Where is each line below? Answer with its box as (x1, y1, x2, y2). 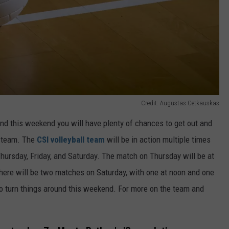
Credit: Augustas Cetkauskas (141, 99, 219, 107)
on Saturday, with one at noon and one (84, 167, 214, 178)
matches (55, 167, 84, 178)
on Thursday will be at (138, 151, 214, 162)
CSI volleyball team (37, 134, 105, 145)
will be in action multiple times (105, 134, 211, 145)
